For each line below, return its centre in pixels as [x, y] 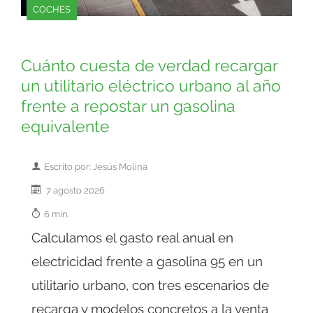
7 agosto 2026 [74, 190]
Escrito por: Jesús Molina [96, 167]
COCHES [52, 9]
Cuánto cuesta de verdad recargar [149, 66]
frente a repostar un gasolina [128, 107]
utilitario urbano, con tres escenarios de [150, 285]
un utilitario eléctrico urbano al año [151, 86]
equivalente [65, 127]
